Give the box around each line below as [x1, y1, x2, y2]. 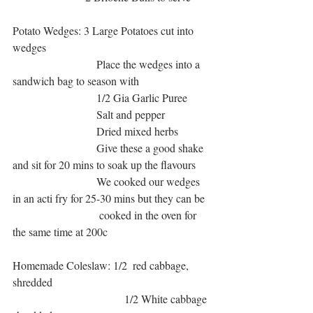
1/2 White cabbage [13, 291, 124, 307]
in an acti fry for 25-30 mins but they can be [13, 191, 208, 206]
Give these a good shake [13, 140, 96, 156]
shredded [13, 275, 52, 290]
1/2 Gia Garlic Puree [96, 90, 190, 105]
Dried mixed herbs [96, 124, 178, 139]
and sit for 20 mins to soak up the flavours [13, 157, 196, 173]
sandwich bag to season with [13, 73, 139, 89]
